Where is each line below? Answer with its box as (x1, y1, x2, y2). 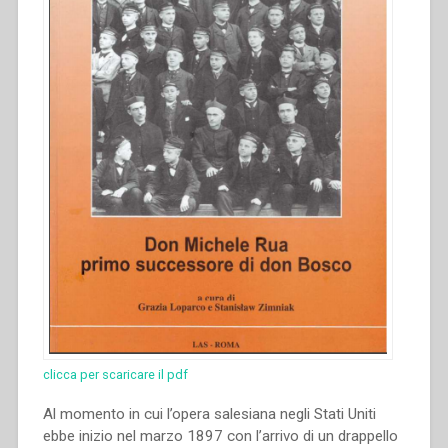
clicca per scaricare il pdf (42, 366, 188, 382)
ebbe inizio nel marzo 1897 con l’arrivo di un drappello (42, 426, 398, 445)
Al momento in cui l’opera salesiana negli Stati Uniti (42, 404, 376, 423)
